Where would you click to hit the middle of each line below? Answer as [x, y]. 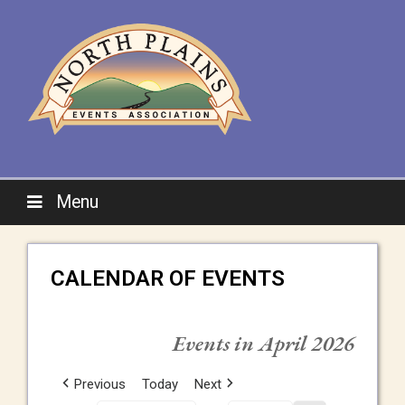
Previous [100, 384]
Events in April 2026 [264, 343]
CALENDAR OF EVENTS [168, 278]
